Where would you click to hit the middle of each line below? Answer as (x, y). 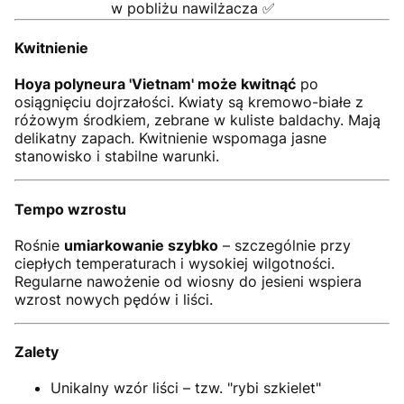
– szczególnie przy (285, 245)
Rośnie (39, 245)
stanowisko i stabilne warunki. (117, 156)
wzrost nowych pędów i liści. (114, 299)
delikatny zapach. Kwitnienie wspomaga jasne (170, 138)
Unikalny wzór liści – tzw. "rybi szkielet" (186, 387)
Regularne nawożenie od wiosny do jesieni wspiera (188, 281)
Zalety (37, 352)
